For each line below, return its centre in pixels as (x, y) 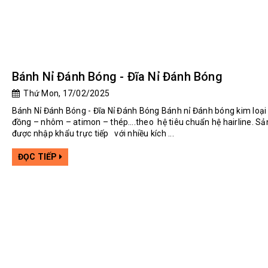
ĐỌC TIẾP (38, 157)
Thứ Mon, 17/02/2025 (65, 94)
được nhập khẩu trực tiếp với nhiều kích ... (93, 134)
